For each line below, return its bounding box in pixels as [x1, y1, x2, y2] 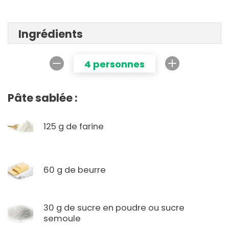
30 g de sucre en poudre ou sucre [43, 202, 185, 214]
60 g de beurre [43, 164, 106, 176]
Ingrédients [18, 27, 83, 42]
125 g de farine [43, 120, 104, 132]
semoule [43, 213, 81, 225]
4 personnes [84, 58, 145, 71]
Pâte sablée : [8, 90, 78, 106]
